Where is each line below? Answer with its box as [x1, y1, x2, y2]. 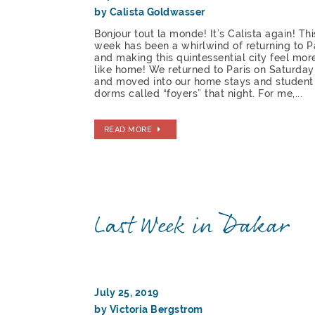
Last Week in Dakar [94, 207, 290, 246]
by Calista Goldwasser [94, 6, 205, 18]
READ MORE [103, 124, 153, 134]
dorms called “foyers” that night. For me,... [94, 88, 303, 100]
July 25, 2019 [94, 286, 159, 298]
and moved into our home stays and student [94, 76, 314, 88]
